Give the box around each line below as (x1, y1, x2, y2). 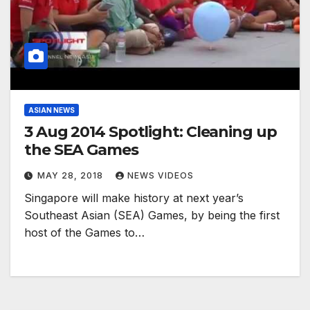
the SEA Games (24, 140, 138, 160)
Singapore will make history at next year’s (24, 191, 244, 206)
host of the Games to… (24, 226, 145, 240)
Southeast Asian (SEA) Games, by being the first (24, 208, 280, 223)
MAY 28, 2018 (37, 170, 106, 181)
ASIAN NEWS (28, 106, 75, 115)
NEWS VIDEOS (127, 170, 194, 181)
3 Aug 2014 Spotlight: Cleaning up (24, 122, 277, 142)
